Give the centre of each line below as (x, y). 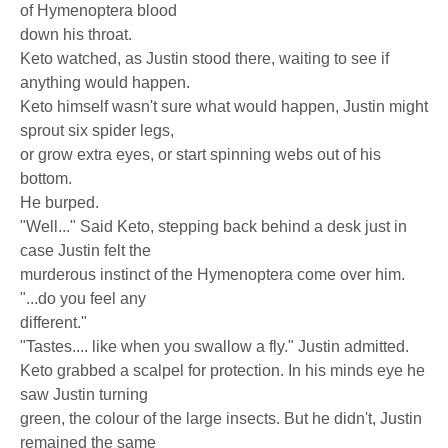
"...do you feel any (83, 298)
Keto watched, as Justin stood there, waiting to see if (204, 58)
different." (53, 322)
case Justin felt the (85, 250)
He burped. (59, 202)
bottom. (46, 178)
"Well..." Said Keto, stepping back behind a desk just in (213, 226)
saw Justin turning (84, 394)
